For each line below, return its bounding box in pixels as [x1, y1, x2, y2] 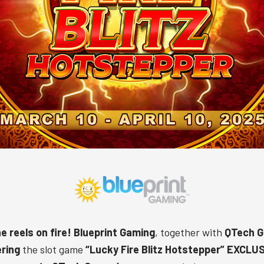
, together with [155, 226, 225, 239]
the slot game [22, 243, 83, 256]
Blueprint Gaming [74, 226, 155, 239]
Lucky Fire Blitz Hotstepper [89, 243, 220, 256]
